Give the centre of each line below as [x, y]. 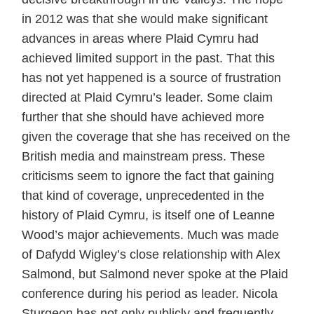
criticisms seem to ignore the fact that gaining [148, 176]
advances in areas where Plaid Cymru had [140, 38]
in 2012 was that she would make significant [145, 19]
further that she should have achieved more [143, 117]
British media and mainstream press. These [143, 156]
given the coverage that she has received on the [156, 136]
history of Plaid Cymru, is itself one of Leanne [148, 215]
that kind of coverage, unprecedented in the [143, 195]
